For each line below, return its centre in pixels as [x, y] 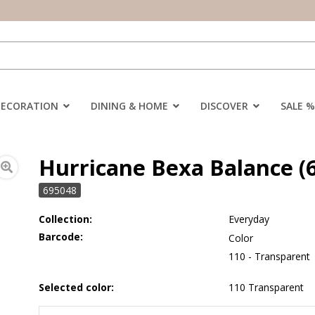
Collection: [66, 219]
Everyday [249, 219]
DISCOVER [224, 105]
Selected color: [77, 287]
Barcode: [61, 236]
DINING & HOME [129, 105]
